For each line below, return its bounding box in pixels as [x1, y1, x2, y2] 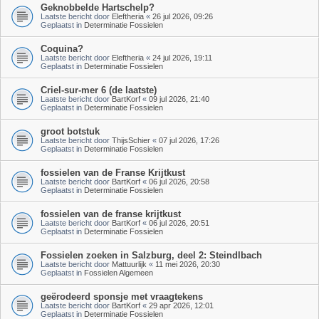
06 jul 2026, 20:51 [149, 218, 209, 227]
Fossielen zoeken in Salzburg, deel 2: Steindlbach [41, 249, 262, 261]
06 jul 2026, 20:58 [149, 177, 209, 186]
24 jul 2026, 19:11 [152, 53, 212, 62]
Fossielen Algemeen [84, 268, 153, 277]
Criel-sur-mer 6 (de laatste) [41, 84, 157, 95]
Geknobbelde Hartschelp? [41, 1, 155, 13]
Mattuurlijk [112, 259, 147, 268]
